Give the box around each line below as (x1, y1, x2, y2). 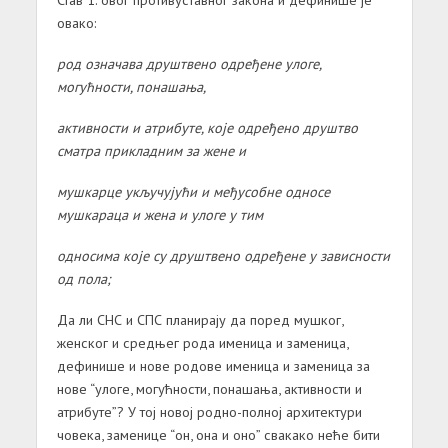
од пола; (56, 268, 111, 288)
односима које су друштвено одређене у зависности (56, 245, 390, 265)
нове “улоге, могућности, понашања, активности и (56, 378, 362, 398)
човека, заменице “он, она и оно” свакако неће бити (56, 424, 380, 444)
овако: (56, 13, 97, 33)
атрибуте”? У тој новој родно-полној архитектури (56, 401, 362, 421)
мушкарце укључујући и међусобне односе (56, 181, 330, 201)
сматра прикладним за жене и (56, 140, 246, 160)
